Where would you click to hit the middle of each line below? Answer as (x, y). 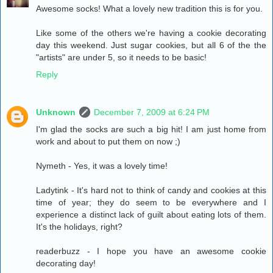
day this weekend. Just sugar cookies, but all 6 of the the (151, 45)
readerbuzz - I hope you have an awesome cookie (151, 251)
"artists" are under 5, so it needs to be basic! (121, 58)
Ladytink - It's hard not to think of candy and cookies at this (151, 190)
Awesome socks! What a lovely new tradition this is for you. (149, 9)
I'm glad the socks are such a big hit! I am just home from (151, 129)
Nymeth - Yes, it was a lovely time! (102, 166)
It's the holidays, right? (79, 227)
